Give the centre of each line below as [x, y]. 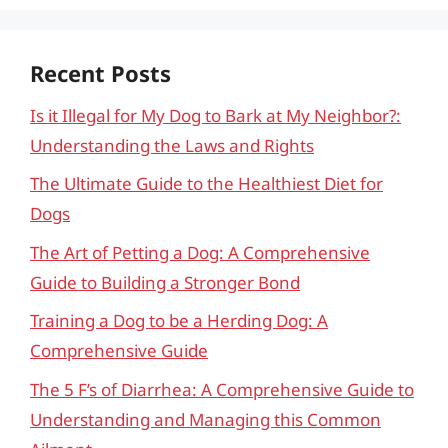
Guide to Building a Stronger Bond [165, 282]
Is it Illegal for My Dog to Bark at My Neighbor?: [215, 115]
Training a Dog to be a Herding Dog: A [179, 320]
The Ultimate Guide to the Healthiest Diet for [206, 183]
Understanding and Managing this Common [205, 419]
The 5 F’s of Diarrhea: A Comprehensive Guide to [222, 389]
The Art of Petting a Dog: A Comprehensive [200, 252]
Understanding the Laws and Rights [172, 145]
